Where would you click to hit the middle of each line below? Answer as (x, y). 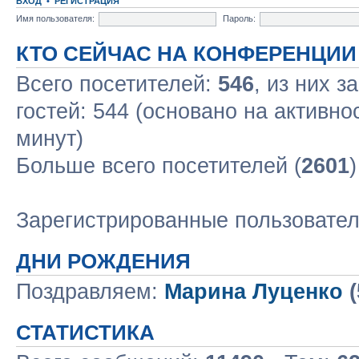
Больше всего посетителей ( (159, 166)
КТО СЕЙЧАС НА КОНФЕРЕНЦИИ (186, 54)
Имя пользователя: (55, 18)
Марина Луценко (254, 292)
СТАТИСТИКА (85, 333)
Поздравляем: (90, 292)
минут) (50, 139)
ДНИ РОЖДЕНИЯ (103, 261)
